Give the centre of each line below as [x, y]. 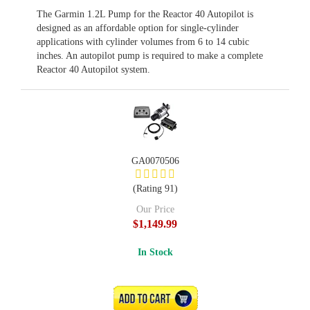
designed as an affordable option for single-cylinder [138, 28]
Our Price [155, 209]
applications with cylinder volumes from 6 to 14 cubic [143, 42]
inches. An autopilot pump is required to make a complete [150, 56]
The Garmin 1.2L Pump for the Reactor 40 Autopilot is [145, 14]
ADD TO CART [157, 299]
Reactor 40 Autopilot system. [93, 70]
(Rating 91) [155, 189]
